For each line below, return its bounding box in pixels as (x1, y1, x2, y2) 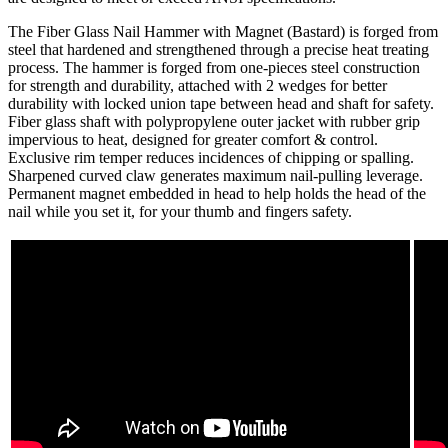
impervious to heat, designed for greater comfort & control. (8, 130, 378, 148)
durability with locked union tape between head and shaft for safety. (8, 94, 434, 112)
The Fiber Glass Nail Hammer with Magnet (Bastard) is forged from (8, 22, 438, 40)
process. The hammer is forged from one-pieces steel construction (8, 58, 420, 76)
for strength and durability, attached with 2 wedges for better (8, 76, 387, 94)
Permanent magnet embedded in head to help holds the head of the (8, 184, 426, 202)
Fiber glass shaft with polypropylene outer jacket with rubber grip (8, 112, 420, 130)
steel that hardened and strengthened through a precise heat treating (8, 40, 429, 58)
